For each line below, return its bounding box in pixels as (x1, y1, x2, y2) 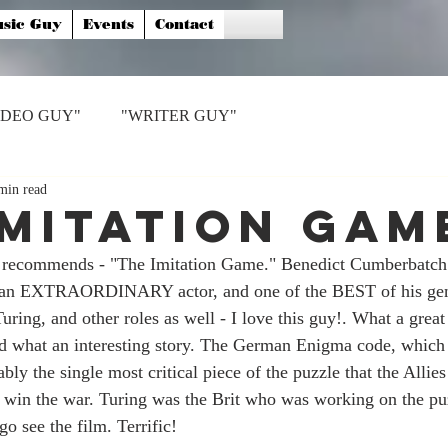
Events (83, 16, 134, 33)
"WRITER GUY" (121, 107, 237, 124)
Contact (155, 16, 214, 33)
